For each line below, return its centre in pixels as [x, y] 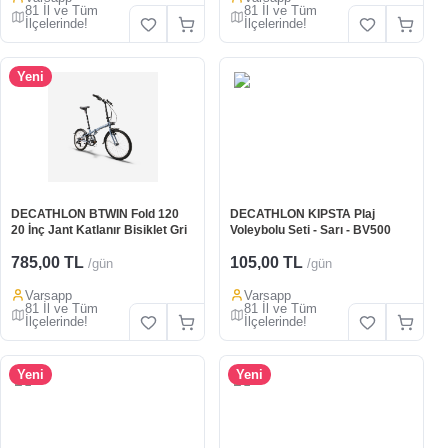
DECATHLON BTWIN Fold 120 [95, 214]
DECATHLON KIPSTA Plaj [302, 214]
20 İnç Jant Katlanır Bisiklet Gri [99, 230]
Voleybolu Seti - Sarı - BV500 [310, 230]
